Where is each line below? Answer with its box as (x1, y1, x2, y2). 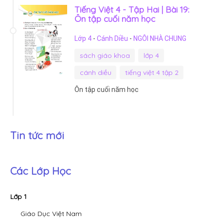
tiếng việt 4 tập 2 (125, 68, 179, 77)
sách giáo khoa (79, 51, 130, 60)
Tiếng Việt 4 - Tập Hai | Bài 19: (74, 3, 189, 15)
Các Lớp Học (10, 164, 71, 178)
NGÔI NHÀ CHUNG (133, 34, 186, 42)
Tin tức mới (10, 129, 64, 142)
